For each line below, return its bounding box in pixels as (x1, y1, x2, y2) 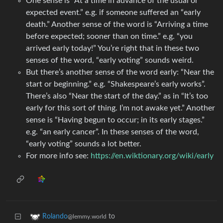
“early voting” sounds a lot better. (26, 140, 141, 148)
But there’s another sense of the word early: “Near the (26, 68, 214, 77)
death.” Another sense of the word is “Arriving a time (26, 20, 208, 29)
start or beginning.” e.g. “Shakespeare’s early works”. (26, 80, 206, 89)
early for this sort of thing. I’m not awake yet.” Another (26, 104, 215, 112)
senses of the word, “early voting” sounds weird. (26, 56, 194, 65)
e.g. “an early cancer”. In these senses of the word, (26, 128, 199, 136)
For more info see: (26, 152, 91, 160)
